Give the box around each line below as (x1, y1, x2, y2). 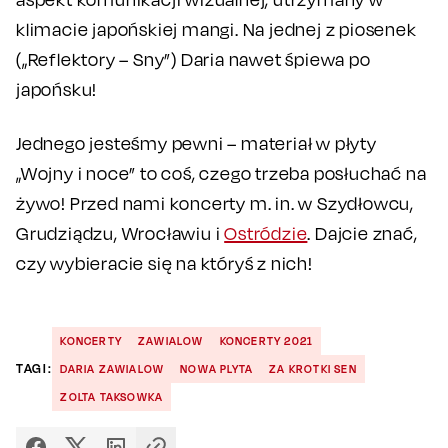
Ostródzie (224, 222, 308, 244)
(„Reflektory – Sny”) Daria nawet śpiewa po (16, 48, 371, 70)
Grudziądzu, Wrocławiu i (16, 222, 225, 244)
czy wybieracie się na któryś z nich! (16, 252, 313, 274)
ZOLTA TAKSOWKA (60, 389, 164, 404)
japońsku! (16, 78, 98, 100)
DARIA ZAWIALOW (60, 361, 165, 376)
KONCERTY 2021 (219, 333, 314, 348)
